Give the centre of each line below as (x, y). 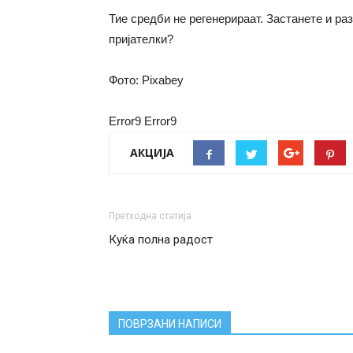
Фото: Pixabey (146, 80)
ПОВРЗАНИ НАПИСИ (170, 324)
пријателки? (141, 39)
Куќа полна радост (161, 240)
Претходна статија (150, 216)
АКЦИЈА (152, 152)
